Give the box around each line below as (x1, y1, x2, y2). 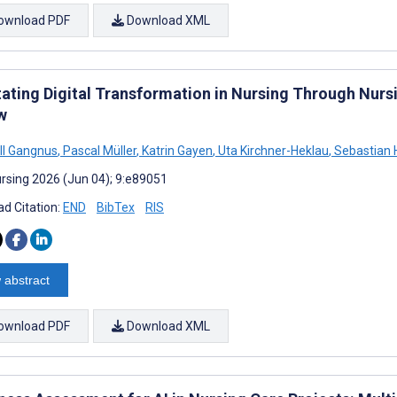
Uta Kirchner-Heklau (215, 143, 329, 158)
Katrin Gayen (139, 143, 213, 158)
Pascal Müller (60, 143, 136, 158)
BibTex (97, 199, 135, 214)
